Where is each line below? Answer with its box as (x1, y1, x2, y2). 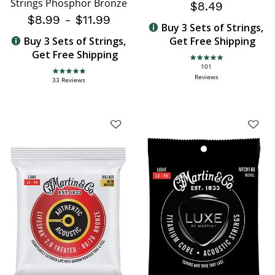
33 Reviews (52, 76, 85, 85)
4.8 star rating (188, 57, 238, 67)
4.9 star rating (51, 71, 100, 80)
